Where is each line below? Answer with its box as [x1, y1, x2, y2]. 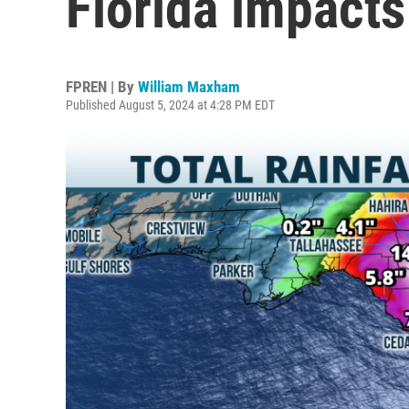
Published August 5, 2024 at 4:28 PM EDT [66, 98, 275, 112]
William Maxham [138, 78, 240, 96]
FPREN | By [66, 78, 138, 96]
